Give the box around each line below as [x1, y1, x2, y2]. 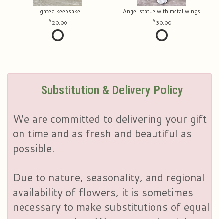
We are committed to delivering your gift [13, 110, 207, 126]
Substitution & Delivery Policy [41, 83, 183, 97]
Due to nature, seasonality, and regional [13, 169, 205, 185]
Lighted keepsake [35, 7, 80, 15]
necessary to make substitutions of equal [13, 198, 210, 214]
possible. [13, 140, 55, 155]
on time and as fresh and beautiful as [13, 125, 192, 141]
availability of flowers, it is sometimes [13, 184, 193, 199]
